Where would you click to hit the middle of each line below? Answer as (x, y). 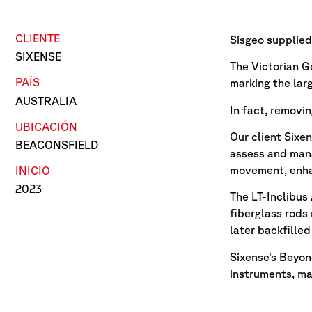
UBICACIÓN (46, 126)
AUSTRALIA (46, 101)
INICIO (33, 170)
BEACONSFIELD (57, 145)
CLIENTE (38, 38)
